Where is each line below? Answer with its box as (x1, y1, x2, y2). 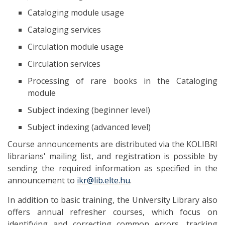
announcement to (8, 174, 77, 186)
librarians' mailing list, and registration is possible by (8, 150, 217, 162)
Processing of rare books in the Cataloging (28, 75, 217, 86)
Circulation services (28, 58, 100, 69)
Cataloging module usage (28, 7, 124, 18)
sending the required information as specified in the (8, 162, 217, 174)
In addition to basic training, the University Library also (8, 194, 217, 205)
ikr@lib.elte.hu (77, 174, 130, 186)
